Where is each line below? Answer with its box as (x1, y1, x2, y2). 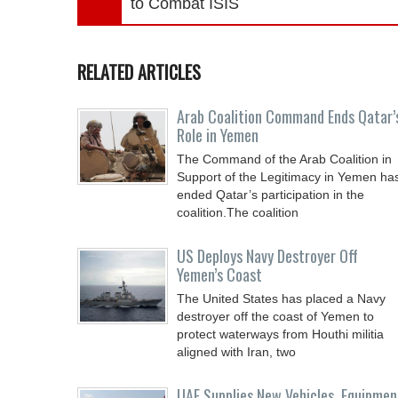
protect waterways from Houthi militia (177, 327, 384, 341)
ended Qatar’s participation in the (177, 187, 364, 202)
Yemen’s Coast (177, 263, 262, 286)
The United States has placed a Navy (177, 291, 386, 306)
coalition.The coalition (177, 205, 298, 219)
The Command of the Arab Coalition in (177, 152, 392, 166)
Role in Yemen (177, 123, 259, 147)
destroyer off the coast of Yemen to (177, 309, 374, 323)
